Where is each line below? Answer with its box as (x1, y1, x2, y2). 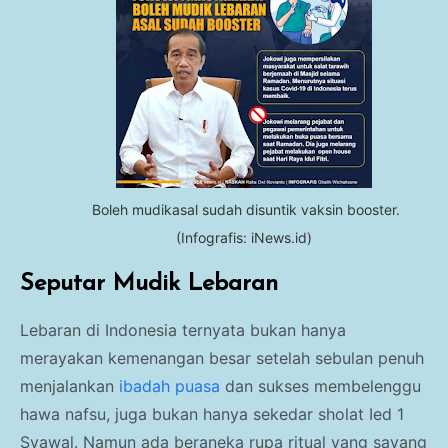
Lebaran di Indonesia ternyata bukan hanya (20, 320, 346, 341)
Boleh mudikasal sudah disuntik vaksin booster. (88, 201, 400, 219)
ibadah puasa (119, 376, 220, 397)
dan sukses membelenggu (220, 376, 421, 397)
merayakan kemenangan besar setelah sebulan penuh (20, 348, 424, 369)
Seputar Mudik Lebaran (20, 272, 278, 297)
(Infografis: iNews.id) (176, 229, 312, 247)
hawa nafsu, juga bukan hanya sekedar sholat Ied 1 (20, 404, 404, 425)
